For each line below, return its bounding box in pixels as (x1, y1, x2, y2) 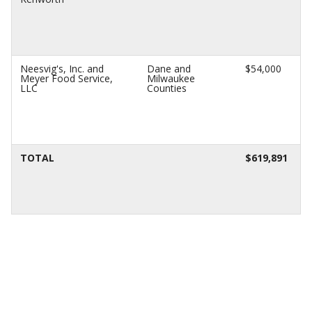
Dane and (147, 62, 191, 75)
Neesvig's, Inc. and (20, 62, 104, 75)
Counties (147, 81, 187, 95)
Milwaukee (147, 72, 195, 85)
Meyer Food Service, (20, 72, 113, 85)
